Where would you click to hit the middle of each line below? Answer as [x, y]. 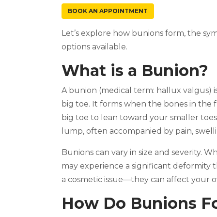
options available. [94, 47]
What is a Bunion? [135, 70]
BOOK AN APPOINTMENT [108, 11]
